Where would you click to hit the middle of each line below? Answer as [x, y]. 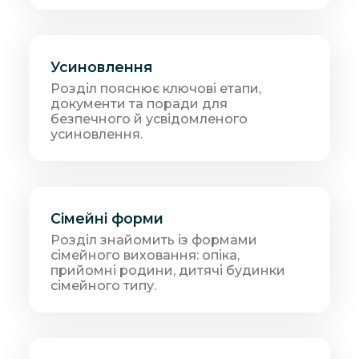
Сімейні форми [107, 219]
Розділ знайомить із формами [154, 240]
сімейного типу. [104, 286]
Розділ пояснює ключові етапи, [156, 88]
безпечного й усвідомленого [149, 119]
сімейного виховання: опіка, [145, 256]
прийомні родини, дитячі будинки [168, 271]
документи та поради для [139, 103]
